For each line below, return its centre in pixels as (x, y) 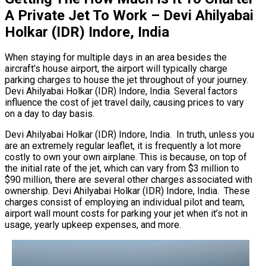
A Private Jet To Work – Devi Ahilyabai (129, 15)
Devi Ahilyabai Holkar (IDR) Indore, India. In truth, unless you (129, 135)
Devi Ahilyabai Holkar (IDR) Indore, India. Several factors (121, 91)
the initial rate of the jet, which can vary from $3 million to (122, 169)
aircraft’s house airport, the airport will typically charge (116, 69)
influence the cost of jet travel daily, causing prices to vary (124, 103)
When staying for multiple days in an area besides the (116, 58)
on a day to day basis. (50, 114)
